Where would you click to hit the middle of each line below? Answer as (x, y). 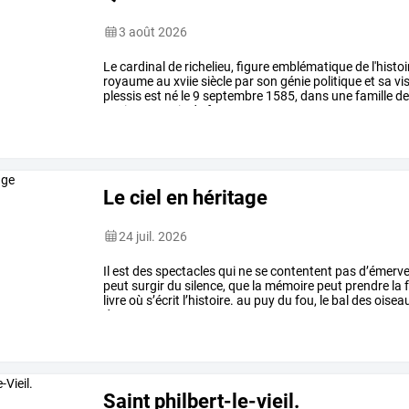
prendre (366, 285)
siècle (215, 81)
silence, (204, 285)
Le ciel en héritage (186, 197)
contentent (300, 271)
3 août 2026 (153, 31)
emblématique (311, 66)
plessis (123, 95)
